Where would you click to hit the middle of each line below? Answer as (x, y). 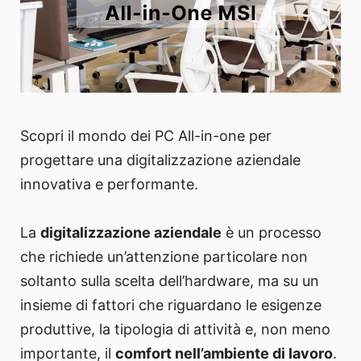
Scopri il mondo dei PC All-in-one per (146, 136)
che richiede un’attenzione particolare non (164, 257)
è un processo (272, 233)
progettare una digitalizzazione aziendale (160, 160)
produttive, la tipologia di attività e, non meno (175, 330)
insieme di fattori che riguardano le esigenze (171, 305)
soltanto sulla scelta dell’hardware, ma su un (170, 281)
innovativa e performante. (109, 185)
